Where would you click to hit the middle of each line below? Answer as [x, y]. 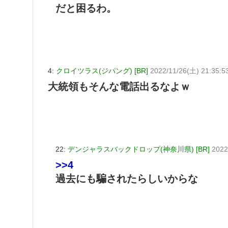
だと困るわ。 [86, 8]
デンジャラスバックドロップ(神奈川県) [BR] [139, 149]
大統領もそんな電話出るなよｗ [119, 87]
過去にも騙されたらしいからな [127, 179]
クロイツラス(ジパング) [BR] [102, 71]
